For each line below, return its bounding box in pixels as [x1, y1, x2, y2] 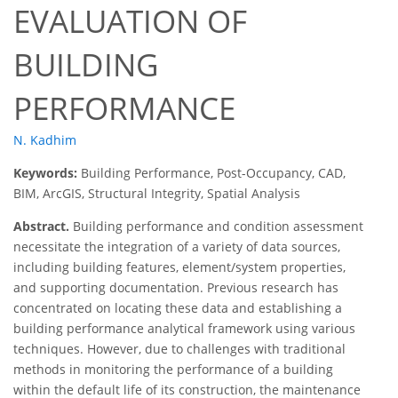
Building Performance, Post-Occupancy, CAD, [81, 164, 346, 182]
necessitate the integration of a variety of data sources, [13, 238, 340, 256]
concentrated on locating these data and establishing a [13, 299, 342, 317]
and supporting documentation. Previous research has [13, 279, 338, 297]
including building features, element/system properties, [13, 259, 346, 276]
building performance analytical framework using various [13, 320, 355, 338]
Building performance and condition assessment [69, 218, 363, 235]
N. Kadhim [13, 131, 76, 149]
